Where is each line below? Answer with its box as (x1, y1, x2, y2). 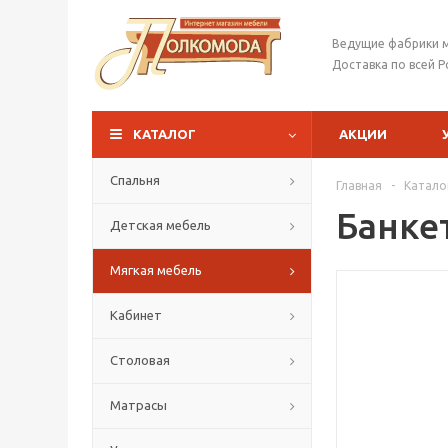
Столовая (110, 353, 170, 367)
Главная (336, 179, 382, 192)
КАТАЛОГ (133, 127, 196, 141)
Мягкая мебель (110, 263, 202, 277)
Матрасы (110, 398, 167, 412)
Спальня (110, 173, 160, 187)
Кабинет (110, 308, 162, 322)
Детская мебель (110, 218, 211, 232)
